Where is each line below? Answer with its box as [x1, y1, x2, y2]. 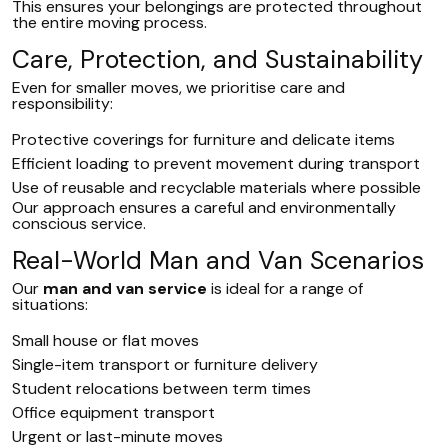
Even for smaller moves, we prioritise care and [12, 77, 345, 98]
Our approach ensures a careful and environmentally [12, 197, 396, 218]
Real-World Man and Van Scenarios [12, 244, 424, 277]
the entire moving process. [12, 12, 207, 33]
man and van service [43, 278, 207, 299]
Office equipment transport [12, 402, 215, 423]
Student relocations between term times [12, 378, 311, 399]
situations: [12, 294, 88, 315]
